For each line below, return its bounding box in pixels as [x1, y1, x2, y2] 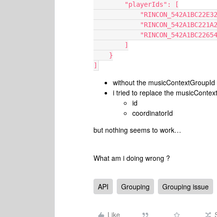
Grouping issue [162, 182, 209, 191]
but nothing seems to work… [93, 125, 181, 135]
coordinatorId [132, 108, 173, 118]
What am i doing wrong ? [93, 153, 172, 163]
